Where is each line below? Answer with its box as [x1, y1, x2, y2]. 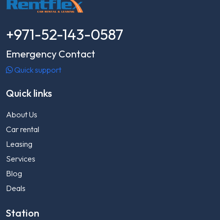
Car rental [6, 124, 39, 135]
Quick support [13, 65, 61, 75]
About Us [6, 110, 37, 120]
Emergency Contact [6, 48, 95, 60]
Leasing [6, 139, 32, 149]
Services [6, 154, 35, 164]
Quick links [6, 87, 52, 100]
